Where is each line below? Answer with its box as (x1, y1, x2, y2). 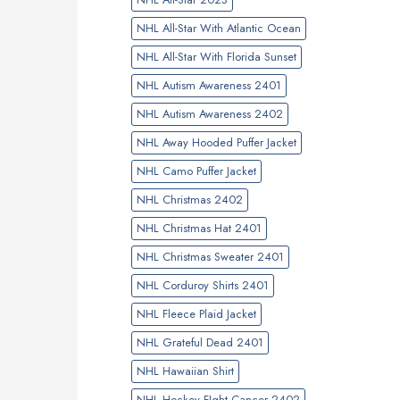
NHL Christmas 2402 (137, 190, 243, 208)
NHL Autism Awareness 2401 (137, 76, 281, 94)
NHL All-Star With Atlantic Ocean (137, 19, 301, 37)
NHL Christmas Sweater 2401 (137, 247, 284, 265)
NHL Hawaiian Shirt (137, 362, 234, 379)
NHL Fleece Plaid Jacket (137, 304, 256, 322)
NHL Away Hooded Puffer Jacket (137, 133, 296, 151)
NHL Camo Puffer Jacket (137, 162, 256, 179)
